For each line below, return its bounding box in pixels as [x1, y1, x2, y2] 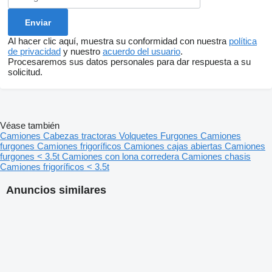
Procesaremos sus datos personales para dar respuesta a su [8, 56, 251, 67]
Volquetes [119, 131, 160, 141]
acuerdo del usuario [103, 46, 180, 57]
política [229, 36, 257, 47]
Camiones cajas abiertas [124, 141, 225, 152]
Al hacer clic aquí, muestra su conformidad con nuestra [8, 36, 229, 47]
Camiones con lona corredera [62, 151, 182, 162]
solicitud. [8, 67, 42, 78]
